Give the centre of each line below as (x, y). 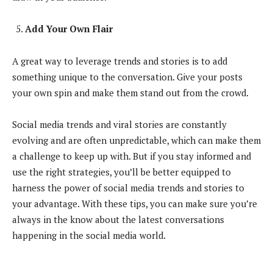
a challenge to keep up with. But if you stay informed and (132, 156)
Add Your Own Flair (69, 28)
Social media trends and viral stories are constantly (119, 124)
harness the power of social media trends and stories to (128, 187)
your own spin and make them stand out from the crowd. (130, 92)
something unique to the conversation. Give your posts (127, 76)
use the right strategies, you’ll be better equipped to (122, 172)
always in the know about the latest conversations (118, 219)
